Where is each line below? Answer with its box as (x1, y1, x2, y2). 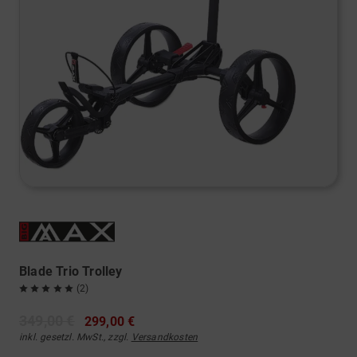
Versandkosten (131, 331, 198, 343)
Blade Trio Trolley (19, 263, 123, 279)
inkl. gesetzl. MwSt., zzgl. (19, 331, 131, 343)
